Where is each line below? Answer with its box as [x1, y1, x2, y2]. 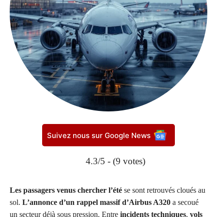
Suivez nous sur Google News [47, 130, 151, 140]
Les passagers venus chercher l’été [10, 186, 122, 195]
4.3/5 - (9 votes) [86, 156, 145, 167]
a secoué [170, 198, 199, 207]
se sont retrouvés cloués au [122, 186, 205, 195]
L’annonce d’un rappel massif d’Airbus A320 [22, 198, 170, 207]
